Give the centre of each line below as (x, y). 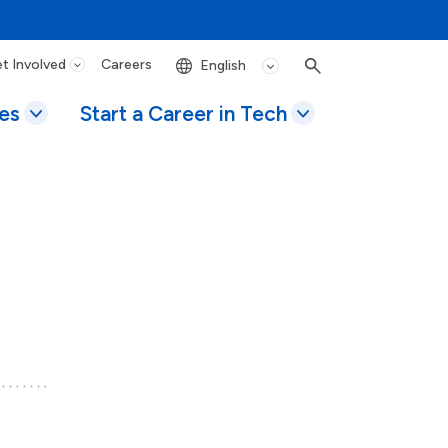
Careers (126, 64)
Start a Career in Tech (183, 113)
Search (329, 77)
